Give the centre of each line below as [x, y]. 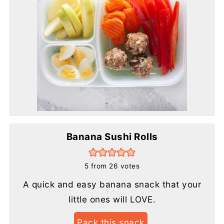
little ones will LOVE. [112, 199]
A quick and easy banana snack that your [112, 184]
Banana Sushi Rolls [112, 136]
